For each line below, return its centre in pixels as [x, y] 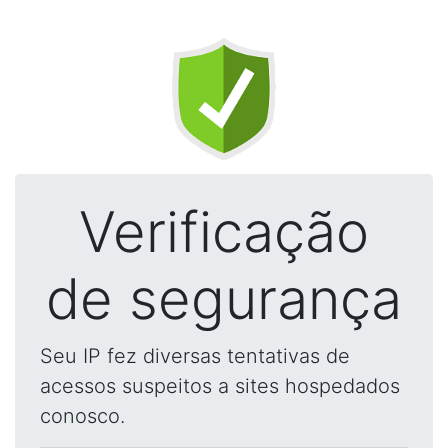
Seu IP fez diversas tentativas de [195, 356]
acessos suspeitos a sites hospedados [220, 386]
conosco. [82, 416]
